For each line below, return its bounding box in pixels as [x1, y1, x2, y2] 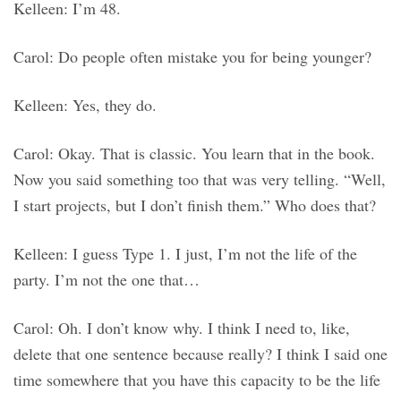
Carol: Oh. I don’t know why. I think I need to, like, [13, 317, 350, 339]
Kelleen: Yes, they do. [13, 94, 157, 116]
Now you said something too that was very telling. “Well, [13, 168, 386, 191]
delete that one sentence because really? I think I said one [13, 343, 388, 365]
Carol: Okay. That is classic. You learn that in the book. [13, 142, 375, 165]
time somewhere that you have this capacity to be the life [13, 369, 380, 391]
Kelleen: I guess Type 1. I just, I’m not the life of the [13, 243, 357, 265]
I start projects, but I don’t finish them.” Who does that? [13, 194, 376, 217]
